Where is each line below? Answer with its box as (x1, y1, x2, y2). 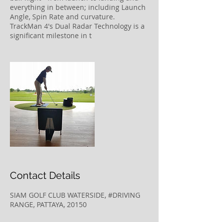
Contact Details (10, 169, 80, 181)
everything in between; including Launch (10, 2, 146, 12)
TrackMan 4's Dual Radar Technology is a (10, 21, 145, 31)
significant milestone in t (10, 31, 92, 40)
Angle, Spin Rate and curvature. (10, 12, 115, 21)
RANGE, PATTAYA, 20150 (10, 200, 87, 209)
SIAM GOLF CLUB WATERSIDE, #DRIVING (10, 190, 140, 200)
